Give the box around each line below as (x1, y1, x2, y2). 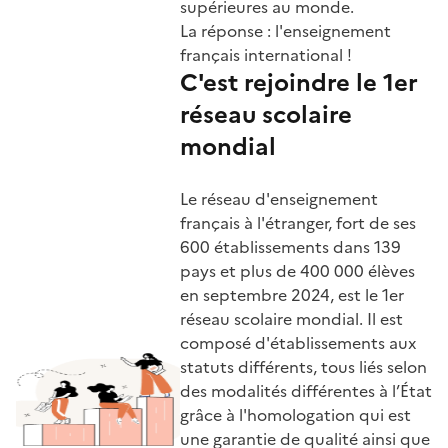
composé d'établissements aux (180, 330, 416, 355)
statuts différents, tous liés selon (180, 354, 427, 379)
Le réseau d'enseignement (180, 186, 378, 211)
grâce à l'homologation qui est (180, 402, 411, 427)
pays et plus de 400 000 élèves (180, 258, 415, 283)
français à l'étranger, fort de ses (180, 210, 416, 235)
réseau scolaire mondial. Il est (180, 306, 403, 331)
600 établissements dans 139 (180, 234, 401, 259)
